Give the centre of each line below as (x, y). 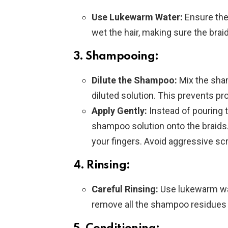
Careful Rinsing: (125, 189)
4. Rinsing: (102, 166)
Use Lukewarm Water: (137, 17)
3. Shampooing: (116, 57)
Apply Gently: (119, 111)
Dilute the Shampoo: (134, 80)
